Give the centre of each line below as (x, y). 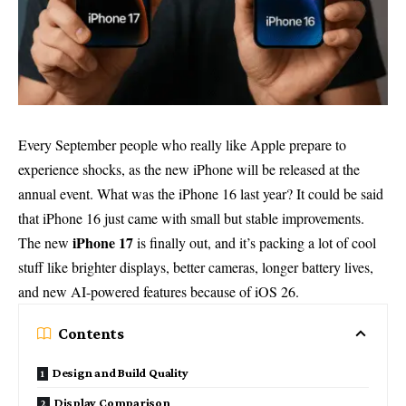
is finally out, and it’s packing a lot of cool (255, 242)
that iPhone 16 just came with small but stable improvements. (191, 218)
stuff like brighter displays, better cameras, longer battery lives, (196, 267)
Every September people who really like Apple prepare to (182, 145)
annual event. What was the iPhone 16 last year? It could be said (201, 193)
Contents (91, 333)
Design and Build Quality (120, 372)
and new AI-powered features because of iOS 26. (159, 291)
